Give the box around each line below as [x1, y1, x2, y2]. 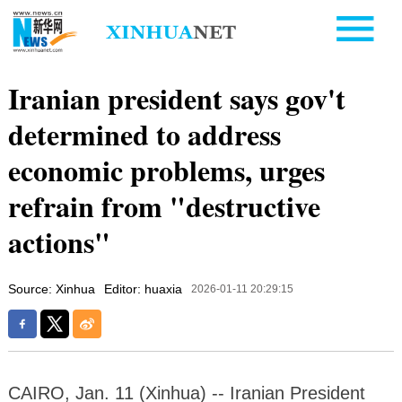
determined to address [7, 112, 281, 155]
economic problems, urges [7, 148, 325, 191]
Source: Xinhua [7, 281, 95, 296]
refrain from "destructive [7, 184, 320, 227]
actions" [7, 220, 110, 263]
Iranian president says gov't [7, 76, 345, 119]
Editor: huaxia [103, 281, 182, 296]
